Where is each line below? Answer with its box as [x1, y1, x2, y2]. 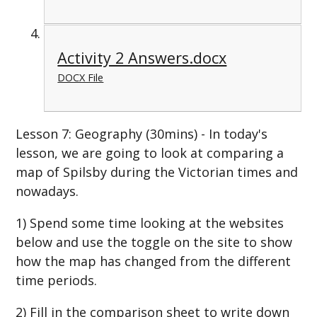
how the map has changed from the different [16, 252, 292, 270]
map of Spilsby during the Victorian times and [16, 163, 299, 180]
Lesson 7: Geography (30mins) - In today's [16, 125, 268, 142]
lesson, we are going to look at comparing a [16, 144, 284, 161]
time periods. [16, 271, 98, 289]
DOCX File [57, 71, 104, 85]
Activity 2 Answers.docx [57, 47, 227, 69]
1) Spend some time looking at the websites [16, 214, 284, 231]
